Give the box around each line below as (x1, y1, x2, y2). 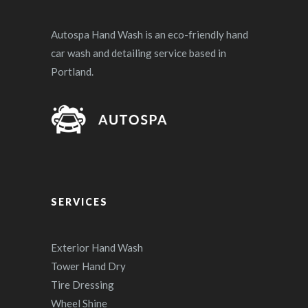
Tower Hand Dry (51, 260, 126, 272)
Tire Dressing (51, 278, 114, 291)
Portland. (51, 65, 93, 78)
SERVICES (51, 196, 108, 208)
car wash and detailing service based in (51, 47, 226, 60)
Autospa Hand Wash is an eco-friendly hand (51, 28, 248, 41)
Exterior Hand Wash (51, 241, 143, 254)
